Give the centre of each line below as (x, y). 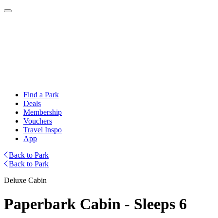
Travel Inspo (43, 130)
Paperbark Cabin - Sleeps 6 (95, 204)
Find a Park (41, 95)
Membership (43, 112)
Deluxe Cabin (25, 180)
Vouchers (38, 121)
